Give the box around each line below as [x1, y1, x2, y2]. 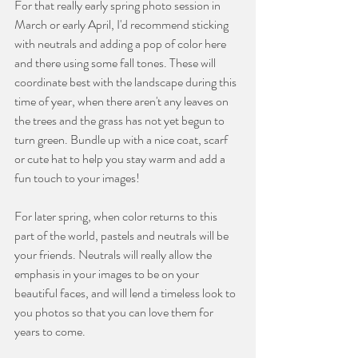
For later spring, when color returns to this [14, 206, 220, 225]
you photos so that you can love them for [14, 302, 216, 321]
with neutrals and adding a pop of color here [14, 34, 229, 53]
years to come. [14, 321, 86, 340]
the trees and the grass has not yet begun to [14, 110, 227, 129]
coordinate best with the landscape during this [14, 72, 239, 91]
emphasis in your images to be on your [14, 264, 201, 283]
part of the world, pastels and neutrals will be [14, 225, 231, 245]
